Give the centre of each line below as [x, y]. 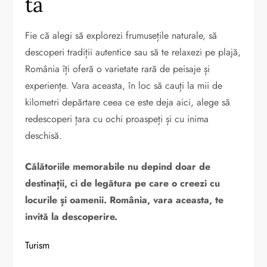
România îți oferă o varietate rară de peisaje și [118, 69]
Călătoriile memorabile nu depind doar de [118, 166]
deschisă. [44, 135]
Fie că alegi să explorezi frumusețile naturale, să [121, 35]
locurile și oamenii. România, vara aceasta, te [125, 200]
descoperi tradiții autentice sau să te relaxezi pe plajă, [133, 52]
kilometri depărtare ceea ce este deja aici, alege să [128, 102]
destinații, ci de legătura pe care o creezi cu [123, 183]
